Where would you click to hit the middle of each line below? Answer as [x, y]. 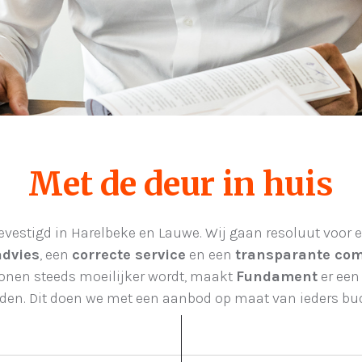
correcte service [129, 255]
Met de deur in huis [181, 184]
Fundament [276, 276]
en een [210, 255]
